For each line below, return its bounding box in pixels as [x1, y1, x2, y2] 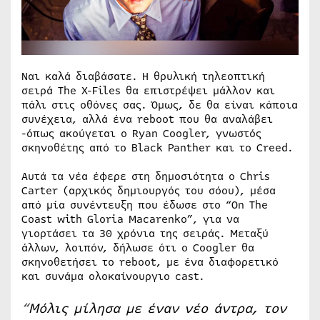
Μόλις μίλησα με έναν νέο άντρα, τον [29, 298, 286, 319]
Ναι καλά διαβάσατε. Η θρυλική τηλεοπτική [21, 68, 265, 84]
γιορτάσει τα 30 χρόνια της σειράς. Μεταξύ [21, 225, 269, 241]
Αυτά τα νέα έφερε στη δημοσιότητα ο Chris [21, 168, 270, 184]
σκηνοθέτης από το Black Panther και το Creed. [21, 139, 293, 156]
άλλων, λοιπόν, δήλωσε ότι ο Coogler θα [21, 239, 254, 256]
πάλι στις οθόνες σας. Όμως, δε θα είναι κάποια [21, 96, 298, 113]
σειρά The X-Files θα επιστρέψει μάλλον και [21, 82, 275, 99]
